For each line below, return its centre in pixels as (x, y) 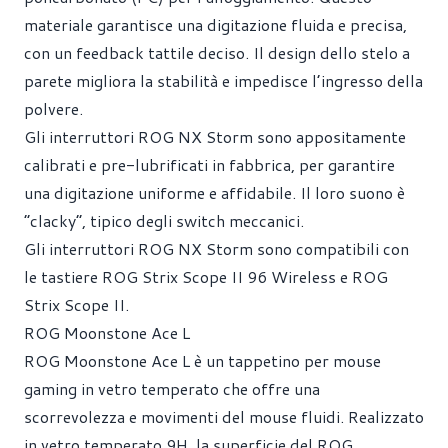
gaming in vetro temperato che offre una (172, 388)
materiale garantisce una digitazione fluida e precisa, (215, 24)
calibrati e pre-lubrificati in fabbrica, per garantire (209, 164)
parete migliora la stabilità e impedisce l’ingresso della (223, 80)
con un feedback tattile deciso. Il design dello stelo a (217, 52)
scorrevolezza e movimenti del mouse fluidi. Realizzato (224, 416)
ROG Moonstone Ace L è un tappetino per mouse (202, 360)
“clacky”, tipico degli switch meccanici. (164, 220)
